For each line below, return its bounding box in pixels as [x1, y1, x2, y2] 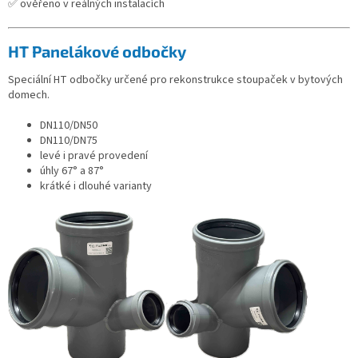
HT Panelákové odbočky [8, 41, 186, 61]
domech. [8, 87, 50, 104]
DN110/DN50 [40, 117, 97, 134]
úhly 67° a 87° [40, 163, 104, 180]
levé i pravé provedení [40, 148, 148, 165]
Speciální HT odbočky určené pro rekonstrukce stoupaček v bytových [8, 72, 343, 89]
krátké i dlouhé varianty [40, 178, 152, 195]
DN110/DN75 [40, 133, 97, 149]
